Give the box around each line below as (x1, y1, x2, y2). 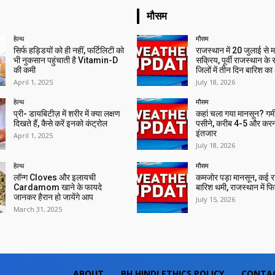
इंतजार (195, 128, 217, 139)
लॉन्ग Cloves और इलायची (13, 172, 96, 182)
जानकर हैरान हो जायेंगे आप (13, 192, 93, 202)
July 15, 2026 (195, 194, 235, 204)
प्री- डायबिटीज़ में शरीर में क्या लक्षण (13, 109, 120, 119)
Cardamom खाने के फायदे (13, 182, 102, 192)
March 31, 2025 (13, 204, 62, 214)
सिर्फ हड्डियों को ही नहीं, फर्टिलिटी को (13, 45, 124, 56)
